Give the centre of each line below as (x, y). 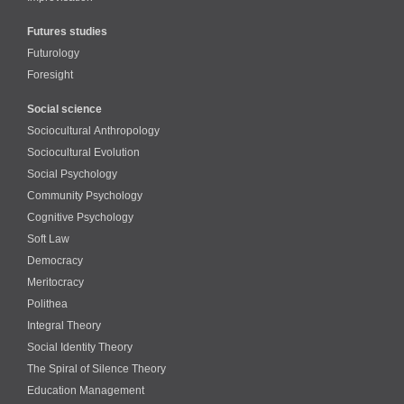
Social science (64, 109)
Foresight (50, 74)
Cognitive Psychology (80, 217)
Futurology (53, 53)
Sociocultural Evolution (83, 152)
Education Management (86, 390)
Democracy (55, 260)
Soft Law (48, 239)
